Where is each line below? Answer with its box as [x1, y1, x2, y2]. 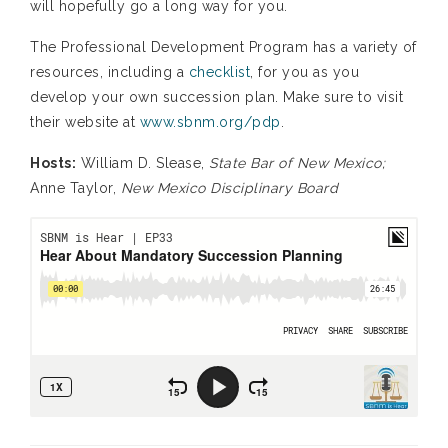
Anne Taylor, [30, 180, 121, 197]
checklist [188, 64, 250, 81]
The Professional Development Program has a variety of [30, 39, 417, 56]
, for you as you [250, 64, 359, 81]
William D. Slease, [76, 155, 209, 172]
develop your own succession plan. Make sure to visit [30, 89, 403, 106]
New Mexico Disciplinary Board [120, 180, 338, 197]
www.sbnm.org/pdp [139, 114, 281, 131]
